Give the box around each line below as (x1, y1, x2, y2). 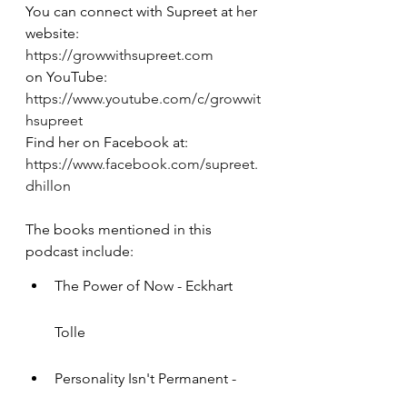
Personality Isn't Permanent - (55, 369, 240, 387)
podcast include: (25, 242, 134, 260)
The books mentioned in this (25, 220, 215, 238)
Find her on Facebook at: (25, 133, 192, 151)
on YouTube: (25, 67, 111, 85)
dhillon (25, 176, 71, 194)
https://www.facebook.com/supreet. (25, 154, 258, 173)
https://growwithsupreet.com (25, 45, 213, 64)
